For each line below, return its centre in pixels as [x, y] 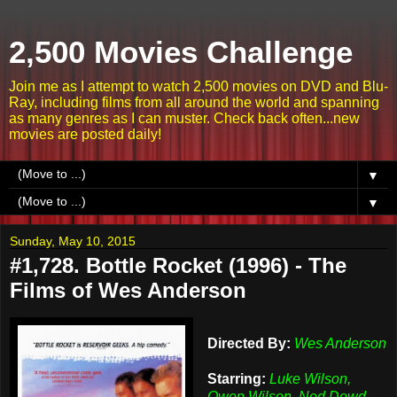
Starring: [236, 378]
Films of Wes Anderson [128, 290]
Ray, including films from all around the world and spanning [194, 102]
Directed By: [249, 343]
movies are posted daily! [85, 134]
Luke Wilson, [310, 378]
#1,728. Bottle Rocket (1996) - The [178, 265]
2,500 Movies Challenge [181, 52]
